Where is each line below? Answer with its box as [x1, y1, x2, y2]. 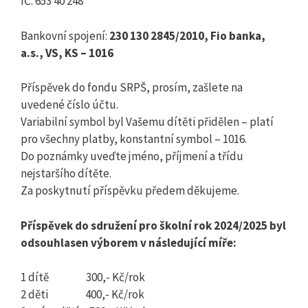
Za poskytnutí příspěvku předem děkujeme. [21, 183, 239, 199]
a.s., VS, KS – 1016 [21, 45, 113, 60]
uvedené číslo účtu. [21, 97, 118, 113]
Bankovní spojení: [21, 27, 109, 43]
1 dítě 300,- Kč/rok [21, 269, 145, 285]
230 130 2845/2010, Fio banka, [109, 27, 265, 43]
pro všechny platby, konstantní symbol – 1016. [21, 131, 247, 147]
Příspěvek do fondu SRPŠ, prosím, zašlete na [21, 80, 243, 96]
